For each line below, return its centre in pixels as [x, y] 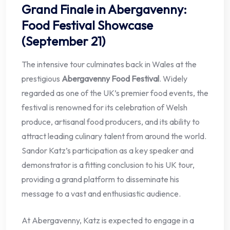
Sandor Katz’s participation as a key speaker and [108, 151]
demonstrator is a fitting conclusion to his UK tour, [108, 165]
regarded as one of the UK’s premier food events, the [115, 93]
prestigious [42, 79]
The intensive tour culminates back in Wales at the [109, 64]
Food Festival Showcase [87, 25]
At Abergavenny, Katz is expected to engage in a [108, 221]
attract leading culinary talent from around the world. [114, 136]
